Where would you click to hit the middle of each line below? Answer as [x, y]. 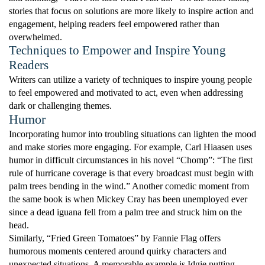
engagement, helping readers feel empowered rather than [114, 24]
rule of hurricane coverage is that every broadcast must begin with [131, 173]
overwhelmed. [35, 37]
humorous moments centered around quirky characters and [118, 251]
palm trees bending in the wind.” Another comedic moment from [129, 186]
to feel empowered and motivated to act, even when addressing [126, 93]
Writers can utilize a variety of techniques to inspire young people [130, 80]
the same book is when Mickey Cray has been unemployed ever [128, 199]
